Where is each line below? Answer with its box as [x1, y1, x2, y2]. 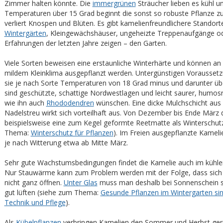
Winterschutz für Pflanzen [30, 128, 113, 137]
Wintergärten [4, 28, 46, 38]
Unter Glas [63, 178, 98, 187]
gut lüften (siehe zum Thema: [4, 188, 101, 197]
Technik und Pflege [4, 198, 66, 207]
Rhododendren [46, 98, 94, 108]
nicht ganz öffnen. [4, 178, 64, 187]
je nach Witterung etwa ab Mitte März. [4, 138, 128, 147]
